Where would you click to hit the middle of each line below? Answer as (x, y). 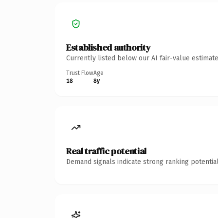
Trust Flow (80, 73)
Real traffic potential (106, 151)
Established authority (109, 47)
